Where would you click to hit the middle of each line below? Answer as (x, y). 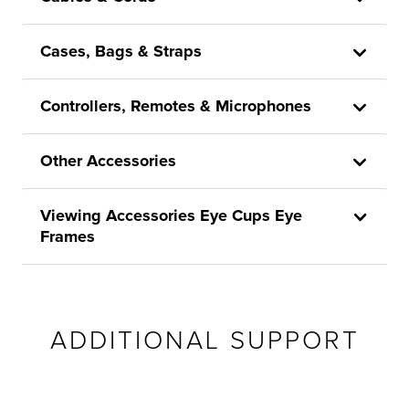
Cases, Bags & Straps (121, 51)
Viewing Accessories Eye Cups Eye (171, 215)
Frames (68, 236)
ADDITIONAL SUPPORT (204, 341)
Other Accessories (108, 161)
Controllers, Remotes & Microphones (176, 106)
